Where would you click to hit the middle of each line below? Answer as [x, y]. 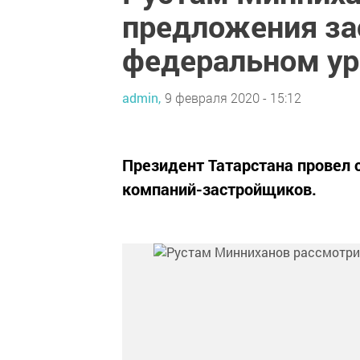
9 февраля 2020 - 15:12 [233, 97]
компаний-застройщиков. [219, 189]
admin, [141, 97]
